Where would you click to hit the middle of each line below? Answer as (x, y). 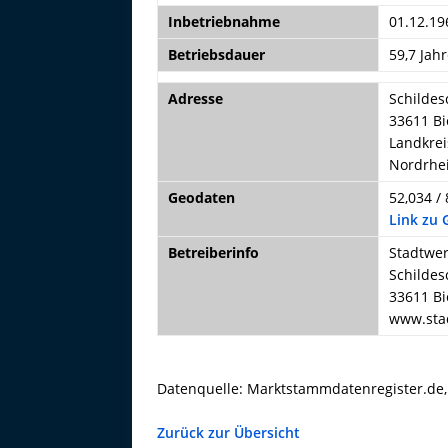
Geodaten (201, 197)
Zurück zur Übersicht (228, 432)
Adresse (195, 98)
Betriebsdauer (216, 54)
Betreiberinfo (213, 252)
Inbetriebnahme (224, 21)
